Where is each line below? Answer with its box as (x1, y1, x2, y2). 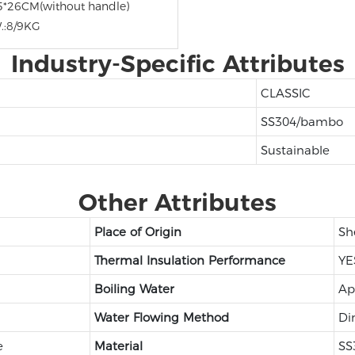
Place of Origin (94, 223, 185, 239)
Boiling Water (94, 281, 174, 296)
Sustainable (260, 142, 330, 158)
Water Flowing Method (94, 309, 229, 325)
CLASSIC (260, 85, 311, 101)
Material (94, 338, 143, 353)
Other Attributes (78, 187, 277, 216)
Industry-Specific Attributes (10, 48, 345, 78)
